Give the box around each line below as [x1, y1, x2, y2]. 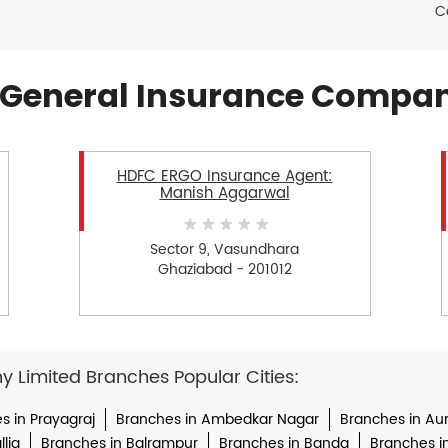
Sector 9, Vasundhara [150, 237, 299, 261]
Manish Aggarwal [159, 181, 290, 207]
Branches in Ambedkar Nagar [115, 408, 319, 432]
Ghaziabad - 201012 [157, 257, 292, 281]
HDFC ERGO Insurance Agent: [116, 164, 333, 190]
